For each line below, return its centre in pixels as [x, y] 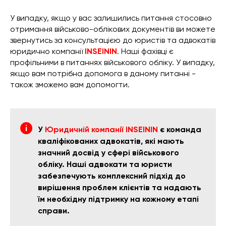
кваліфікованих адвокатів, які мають [111, 141]
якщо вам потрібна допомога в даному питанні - [103, 74]
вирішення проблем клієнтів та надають [120, 188]
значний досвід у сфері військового [108, 153]
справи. [54, 211]
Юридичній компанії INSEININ [101, 130]
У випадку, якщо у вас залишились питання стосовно [111, 18]
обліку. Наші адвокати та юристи [105, 164]
